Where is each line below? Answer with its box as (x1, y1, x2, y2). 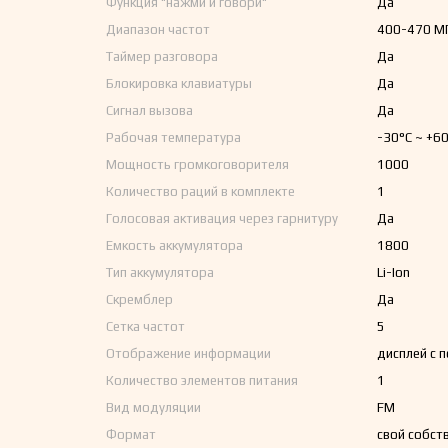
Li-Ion (376, 265, 410, 280)
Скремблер (105, 292, 173, 307)
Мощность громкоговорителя (105, 157, 289, 172)
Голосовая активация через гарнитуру (105, 211, 338, 226)
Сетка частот (105, 319, 185, 334)
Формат (105, 427, 156, 442)
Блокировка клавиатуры (105, 76, 252, 91)
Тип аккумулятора (105, 265, 214, 280)
